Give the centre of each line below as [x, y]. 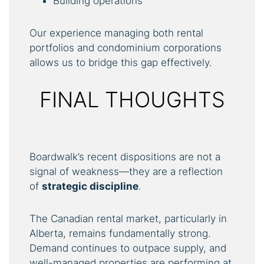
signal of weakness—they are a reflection [126, 171]
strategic [66, 186]
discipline [114, 186]
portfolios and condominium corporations [126, 47]
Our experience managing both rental [116, 33]
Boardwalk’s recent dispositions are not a [125, 156]
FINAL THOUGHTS [132, 99]
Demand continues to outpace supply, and [128, 248]
